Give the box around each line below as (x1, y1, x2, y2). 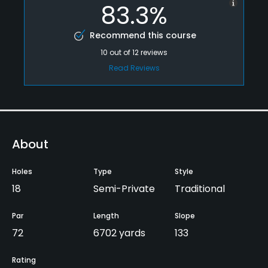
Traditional (175, 181, 225, 196)
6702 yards (93, 226, 145, 240)
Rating (12, 254, 36, 265)
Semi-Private (93, 181, 155, 196)
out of (109, 47, 132, 57)
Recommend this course (89, 29, 196, 41)
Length (93, 210, 119, 221)
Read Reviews (108, 62, 160, 73)
